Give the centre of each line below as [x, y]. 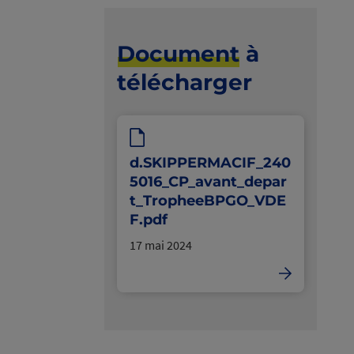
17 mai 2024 [161, 245]
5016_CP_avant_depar [208, 181]
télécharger [185, 82]
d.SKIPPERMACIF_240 [210, 162]
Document [178, 54]
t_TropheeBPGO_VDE [208, 200]
